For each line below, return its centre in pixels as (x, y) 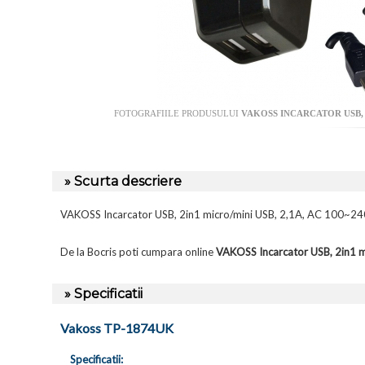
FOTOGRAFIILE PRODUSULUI (177, 114)
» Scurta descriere (123, 182)
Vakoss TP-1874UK (117, 328)
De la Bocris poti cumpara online (138, 252)
